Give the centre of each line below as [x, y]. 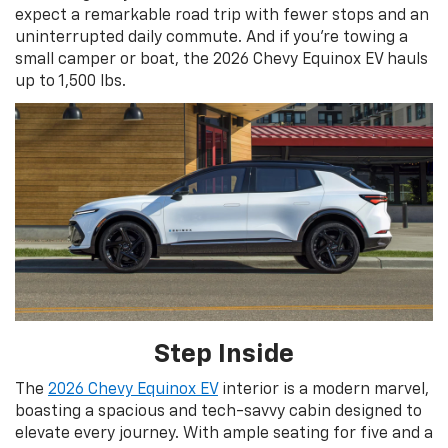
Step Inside [224, 354]
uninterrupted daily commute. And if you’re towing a [211, 37]
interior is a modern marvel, [323, 389]
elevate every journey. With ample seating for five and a [224, 433]
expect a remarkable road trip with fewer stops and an [222, 15]
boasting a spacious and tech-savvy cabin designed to [218, 411]
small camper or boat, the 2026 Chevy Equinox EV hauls [221, 59]
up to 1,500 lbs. [70, 81]
